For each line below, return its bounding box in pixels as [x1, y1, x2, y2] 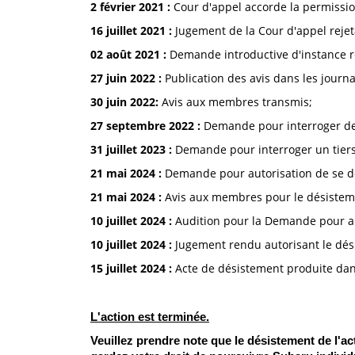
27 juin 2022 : [90, 71, 162, 86]
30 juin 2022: [90, 94, 162, 109]
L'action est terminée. [90, 311, 209, 323]
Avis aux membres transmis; [162, 94, 312, 109]
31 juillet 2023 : [90, 142, 172, 157]
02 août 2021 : [90, 47, 166, 62]
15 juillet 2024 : [90, 261, 172, 276]
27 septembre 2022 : [90, 118, 200, 133]
